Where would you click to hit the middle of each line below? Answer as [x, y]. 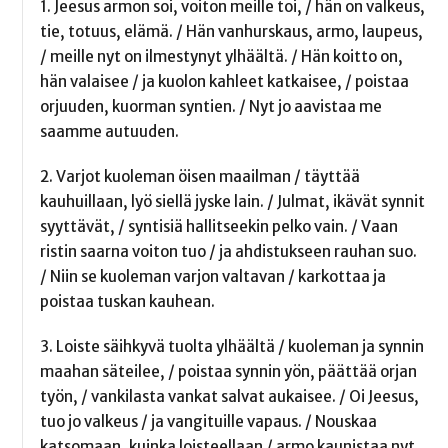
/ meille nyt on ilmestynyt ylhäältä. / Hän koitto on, [221, 57]
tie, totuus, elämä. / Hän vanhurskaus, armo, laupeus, [231, 32]
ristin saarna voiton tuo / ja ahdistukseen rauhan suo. [228, 251]
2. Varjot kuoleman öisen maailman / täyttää [199, 176]
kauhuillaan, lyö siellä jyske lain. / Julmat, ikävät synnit [232, 201]
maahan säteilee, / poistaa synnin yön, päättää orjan [228, 371]
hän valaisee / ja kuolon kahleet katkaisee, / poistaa [224, 82]
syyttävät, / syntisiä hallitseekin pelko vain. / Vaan [218, 226]
